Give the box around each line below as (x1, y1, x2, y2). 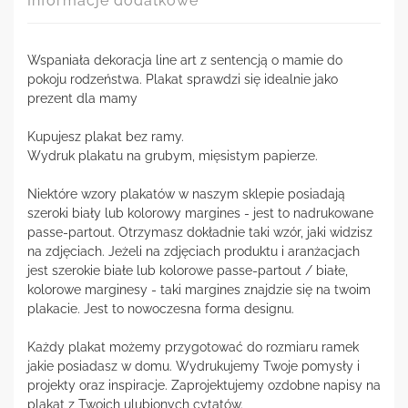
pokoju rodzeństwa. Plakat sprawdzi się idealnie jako (27, 71, 338, 87)
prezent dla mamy (27, 90, 138, 106)
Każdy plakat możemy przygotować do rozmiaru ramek (27, 339, 359, 354)
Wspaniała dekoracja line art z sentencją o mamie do (27, 52, 342, 67)
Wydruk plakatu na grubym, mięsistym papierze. (27, 148, 318, 163)
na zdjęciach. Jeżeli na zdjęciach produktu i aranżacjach (27, 243, 360, 259)
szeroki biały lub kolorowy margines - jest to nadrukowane (27, 205, 373, 220)
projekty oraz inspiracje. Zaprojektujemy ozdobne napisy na (27, 377, 381, 393)
